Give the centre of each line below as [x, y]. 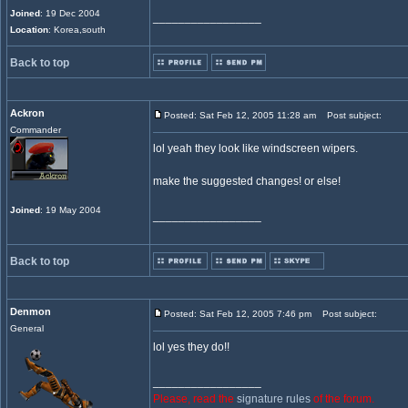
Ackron [27, 113]
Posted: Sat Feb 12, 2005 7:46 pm [238, 314]
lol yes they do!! [191, 347]
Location [29, 30]
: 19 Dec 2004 [70, 13]
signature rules [274, 399]
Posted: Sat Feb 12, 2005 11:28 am [240, 115]
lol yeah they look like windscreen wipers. [255, 148]
